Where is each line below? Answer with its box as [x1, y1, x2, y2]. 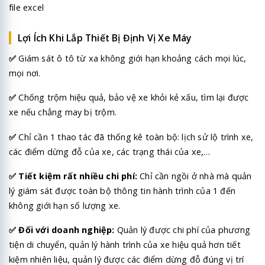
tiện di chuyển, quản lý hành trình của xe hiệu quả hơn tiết [9, 238, 241, 250]
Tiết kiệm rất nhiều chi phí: [16, 170, 138, 182]
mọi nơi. [9, 67, 41, 79]
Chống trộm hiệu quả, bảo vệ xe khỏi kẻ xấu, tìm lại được [16, 92, 249, 104]
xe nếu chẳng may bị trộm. [9, 106, 117, 118]
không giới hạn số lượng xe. [9, 199, 121, 211]
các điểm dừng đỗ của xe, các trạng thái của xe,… [9, 146, 211, 157]
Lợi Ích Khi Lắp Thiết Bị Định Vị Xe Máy [17, 31, 192, 45]
